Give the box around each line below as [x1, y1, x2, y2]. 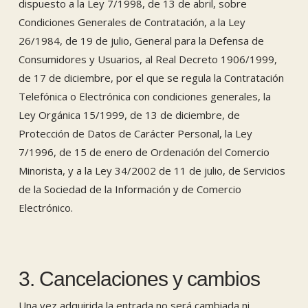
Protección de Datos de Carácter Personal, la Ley [18, 126, 252, 140]
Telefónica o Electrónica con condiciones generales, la [18, 89, 271, 103]
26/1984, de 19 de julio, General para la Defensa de [18, 34, 264, 47]
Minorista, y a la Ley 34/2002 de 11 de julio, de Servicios [18, 164, 285, 177]
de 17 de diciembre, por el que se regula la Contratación [18, 71, 284, 85]
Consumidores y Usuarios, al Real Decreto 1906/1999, [18, 52, 277, 66]
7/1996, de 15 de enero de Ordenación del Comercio [18, 145, 269, 159]
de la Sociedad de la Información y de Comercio [18, 182, 241, 196]
